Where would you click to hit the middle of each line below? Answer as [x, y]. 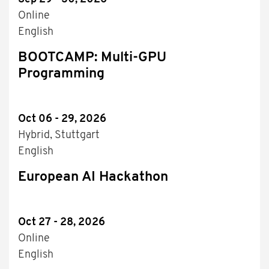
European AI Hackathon [93, 178]
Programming [61, 74]
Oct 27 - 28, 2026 [62, 223]
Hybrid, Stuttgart [59, 136]
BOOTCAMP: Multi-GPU [92, 58]
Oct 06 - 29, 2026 [62, 119]
